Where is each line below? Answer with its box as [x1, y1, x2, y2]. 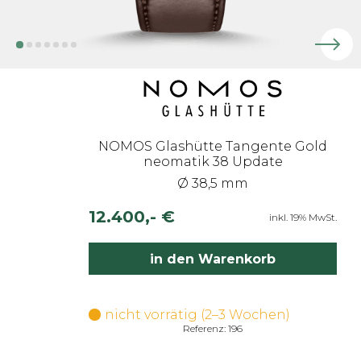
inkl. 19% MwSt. [269, 210, 337, 223]
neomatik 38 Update [143, 154, 283, 169]
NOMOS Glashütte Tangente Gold [98, 139, 327, 154]
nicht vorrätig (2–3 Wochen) [105, 307, 290, 322]
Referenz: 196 [183, 322, 243, 334]
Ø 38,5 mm [177, 176, 248, 191]
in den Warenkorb [150, 251, 276, 267]
